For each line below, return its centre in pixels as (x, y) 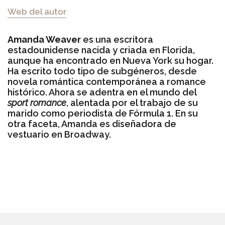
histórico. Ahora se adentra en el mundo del (102, 92)
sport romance (37, 103)
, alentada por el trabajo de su (132, 103)
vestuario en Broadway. (59, 134)
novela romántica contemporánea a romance (107, 82)
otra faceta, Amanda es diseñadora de (92, 124)
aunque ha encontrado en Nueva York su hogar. (110, 61)
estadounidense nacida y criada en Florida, (101, 50)
